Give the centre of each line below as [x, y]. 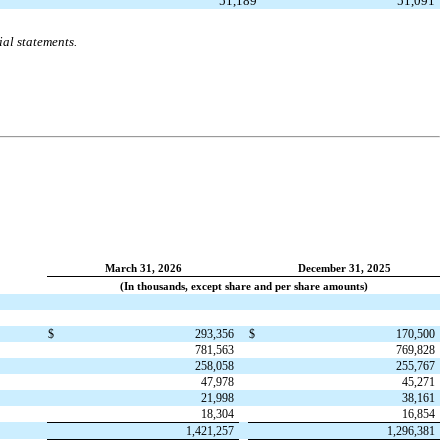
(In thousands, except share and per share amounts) [243, 286]
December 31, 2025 [344, 268]
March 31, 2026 [143, 268]
